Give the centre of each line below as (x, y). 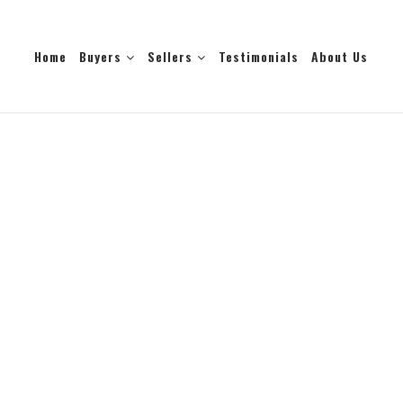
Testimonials (259, 56)
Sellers (173, 56)
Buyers (103, 56)
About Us (340, 56)
